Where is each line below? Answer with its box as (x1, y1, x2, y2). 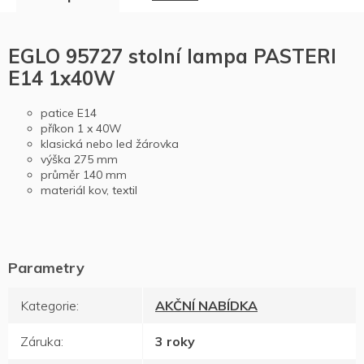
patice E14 (41, 106, 97, 121)
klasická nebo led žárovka (41, 136, 179, 152)
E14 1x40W (8, 66, 115, 91)
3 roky (155, 333, 195, 350)
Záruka (20, 333, 61, 350)
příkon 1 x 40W (41, 121, 122, 136)
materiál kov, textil (41, 183, 137, 198)
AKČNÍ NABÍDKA (155, 297, 258, 314)
